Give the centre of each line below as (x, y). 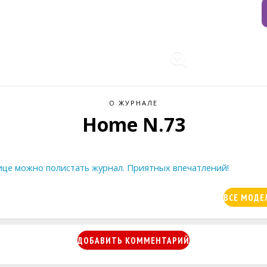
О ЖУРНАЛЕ (133, 103)
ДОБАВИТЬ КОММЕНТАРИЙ (133, 241)
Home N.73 (133, 124)
